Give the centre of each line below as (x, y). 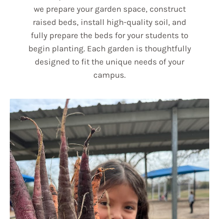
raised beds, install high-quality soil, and (109, 22)
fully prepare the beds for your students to (109, 35)
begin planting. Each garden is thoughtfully (109, 48)
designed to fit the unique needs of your (109, 61)
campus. (109, 75)
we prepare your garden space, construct (109, 9)
